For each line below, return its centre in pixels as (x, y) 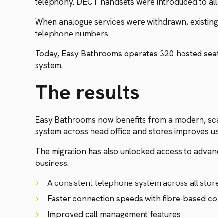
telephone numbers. (72, 34)
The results (87, 92)
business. (53, 163)
